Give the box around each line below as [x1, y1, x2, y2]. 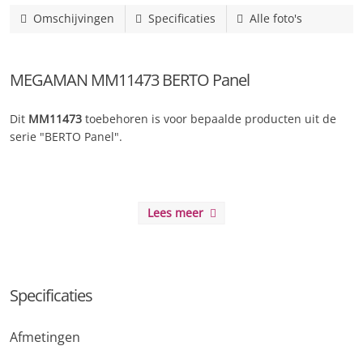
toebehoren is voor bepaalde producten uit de [82, 111, 336, 126]
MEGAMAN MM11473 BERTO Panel [10, 69, 250, 91]
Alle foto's [243, 11, 302, 26]
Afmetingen [10, 328, 80, 346]
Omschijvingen [27, 11, 114, 26]
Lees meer [147, 205, 210, 220]
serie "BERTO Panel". [10, 129, 122, 144]
